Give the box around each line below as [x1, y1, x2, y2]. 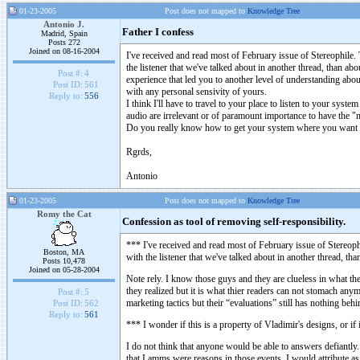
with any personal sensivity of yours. [126, 86, 267, 97]
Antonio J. [43, 19, 84, 29]
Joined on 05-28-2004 [28, 265, 100, 274]
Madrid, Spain [40, 29, 88, 38]
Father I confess [122, 27, 194, 38]
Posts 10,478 [43, 256, 85, 265]
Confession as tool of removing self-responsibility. [122, 216, 346, 227]
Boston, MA [43, 247, 84, 256]
